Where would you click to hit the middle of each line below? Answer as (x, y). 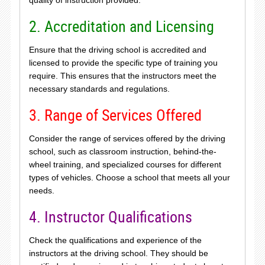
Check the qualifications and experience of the (115, 240)
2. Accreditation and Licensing (121, 26)
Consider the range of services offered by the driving (127, 138)
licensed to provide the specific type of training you (123, 62)
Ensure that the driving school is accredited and (117, 49)
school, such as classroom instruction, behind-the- (122, 151)
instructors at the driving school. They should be (118, 253)
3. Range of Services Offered (115, 115)
